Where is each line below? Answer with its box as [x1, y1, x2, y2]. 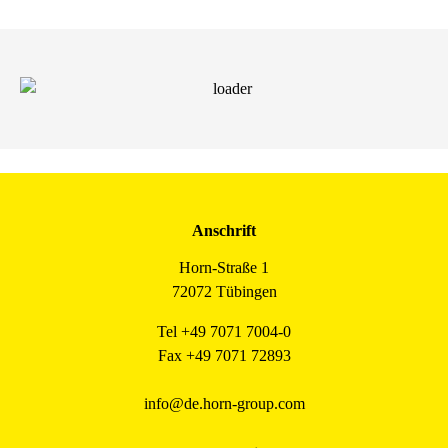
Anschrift [192, 222, 256, 240]
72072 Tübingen [171, 283, 277, 301]
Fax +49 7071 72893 [157, 347, 291, 365]
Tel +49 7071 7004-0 [157, 323, 291, 341]
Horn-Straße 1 [179, 259, 269, 277]
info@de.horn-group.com [143, 395, 305, 413]
